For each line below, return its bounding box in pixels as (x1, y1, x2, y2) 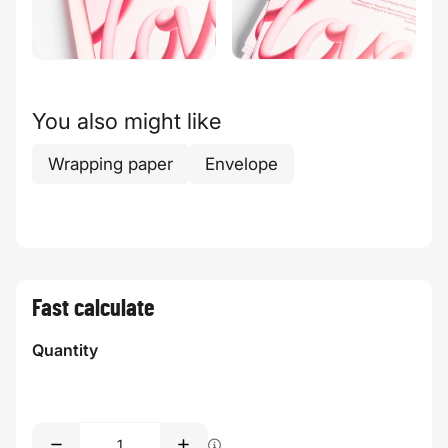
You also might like (32, 107, 221, 134)
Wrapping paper (48, 153, 173, 174)
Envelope (205, 153, 278, 174)
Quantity (32, 339, 98, 360)
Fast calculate (32, 296, 154, 321)
